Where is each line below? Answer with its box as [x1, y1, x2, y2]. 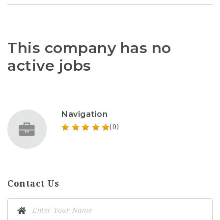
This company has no [7, 38, 171, 57]
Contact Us [7, 178, 59, 189]
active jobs [7, 56, 91, 75]
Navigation [61, 110, 108, 119]
